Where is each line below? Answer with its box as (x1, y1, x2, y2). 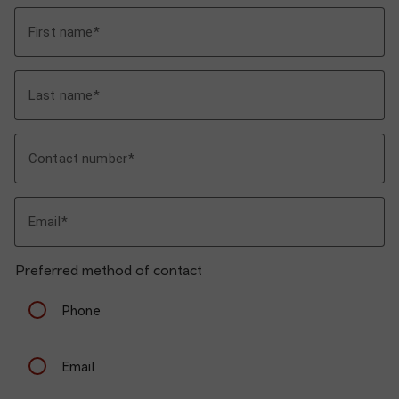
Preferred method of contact (16, 262, 202, 279)
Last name (28, 87, 94, 104)
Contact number (28, 151, 127, 167)
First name (28, 24, 94, 41)
